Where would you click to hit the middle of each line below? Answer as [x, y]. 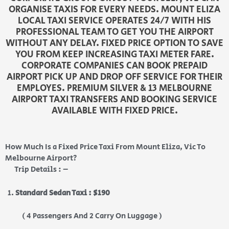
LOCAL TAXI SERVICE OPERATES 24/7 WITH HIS [114, 21]
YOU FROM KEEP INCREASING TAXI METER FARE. [114, 55]
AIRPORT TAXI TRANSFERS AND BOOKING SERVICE [114, 100]
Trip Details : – [37, 170]
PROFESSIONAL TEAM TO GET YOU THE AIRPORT [114, 32]
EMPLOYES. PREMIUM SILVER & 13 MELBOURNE [114, 89]
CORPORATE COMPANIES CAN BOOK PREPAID [114, 66]
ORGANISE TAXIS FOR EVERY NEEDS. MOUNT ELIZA [114, 10]
